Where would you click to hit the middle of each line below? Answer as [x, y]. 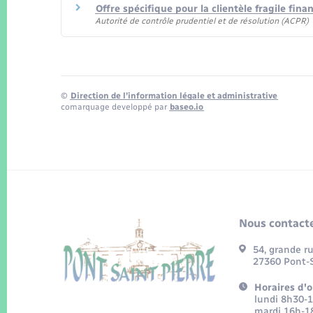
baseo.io [187, 107]
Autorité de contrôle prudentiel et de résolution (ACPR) [202, 21]
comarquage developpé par [115, 107]
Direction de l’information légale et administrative [174, 95]
